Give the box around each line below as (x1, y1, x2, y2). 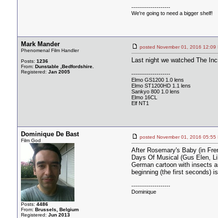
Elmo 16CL (131, 94, 157, 100)
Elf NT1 (131, 100, 149, 106)
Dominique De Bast (21, 130, 79, 138)
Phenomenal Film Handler (21, 48, 79, 53)
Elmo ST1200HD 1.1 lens (131, 83, 191, 89)
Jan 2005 (48, 69, 70, 74)
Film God (21, 138, 41, 143)
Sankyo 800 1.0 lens (131, 89, 180, 94)
